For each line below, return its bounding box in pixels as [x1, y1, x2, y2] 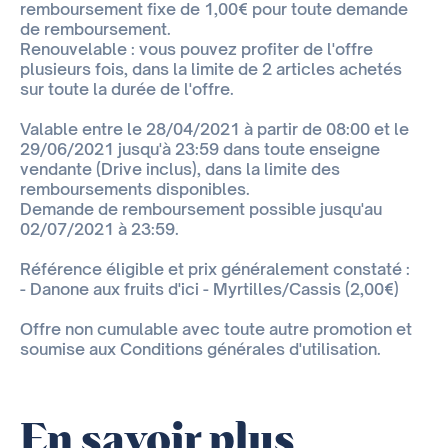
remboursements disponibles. [20, 179, 250, 200]
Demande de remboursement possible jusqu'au [20, 199, 382, 220]
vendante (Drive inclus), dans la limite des [20, 159, 340, 180]
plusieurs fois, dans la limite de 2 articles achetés [20, 59, 402, 80]
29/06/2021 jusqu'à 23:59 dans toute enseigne [20, 139, 380, 160]
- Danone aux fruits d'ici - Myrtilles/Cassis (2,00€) [20, 279, 399, 300]
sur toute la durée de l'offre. [20, 79, 234, 100]
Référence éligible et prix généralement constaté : [20, 259, 410, 280]
